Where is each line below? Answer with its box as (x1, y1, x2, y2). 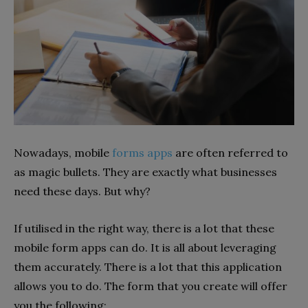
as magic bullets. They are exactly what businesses (14, 164, 277, 179)
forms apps (112, 145, 173, 159)
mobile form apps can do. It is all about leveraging (14, 240, 276, 254)
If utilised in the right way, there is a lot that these (14, 221, 274, 235)
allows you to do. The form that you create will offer (14, 278, 287, 293)
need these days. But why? (14, 184, 153, 198)
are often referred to (173, 145, 288, 159)
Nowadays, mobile (14, 145, 112, 159)
